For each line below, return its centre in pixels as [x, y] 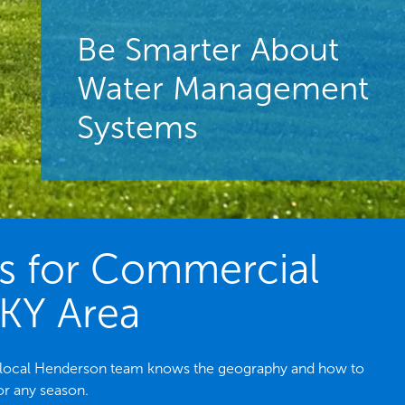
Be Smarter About [207, 49]
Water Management [222, 88]
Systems [137, 127]
